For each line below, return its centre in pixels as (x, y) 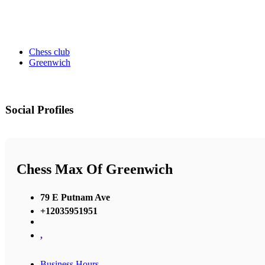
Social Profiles (39, 110)
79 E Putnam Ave (75, 197)
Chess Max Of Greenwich (95, 169)
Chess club (49, 52)
